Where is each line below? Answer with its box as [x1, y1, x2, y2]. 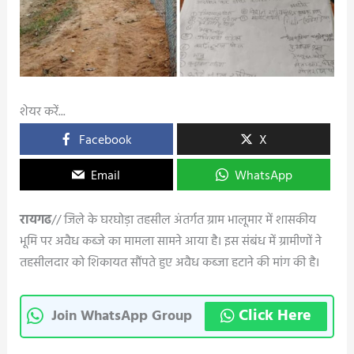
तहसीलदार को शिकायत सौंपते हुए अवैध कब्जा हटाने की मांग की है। [19, 253, 319, 274]
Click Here [239, 303, 312, 329]
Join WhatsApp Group [51, 304, 192, 328]
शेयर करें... [19, 102, 66, 123]
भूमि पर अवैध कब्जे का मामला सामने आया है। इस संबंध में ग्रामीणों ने [19, 232, 322, 253]
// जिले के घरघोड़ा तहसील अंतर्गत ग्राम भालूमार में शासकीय [51, 210, 316, 232]
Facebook [79, 130, 133, 152]
